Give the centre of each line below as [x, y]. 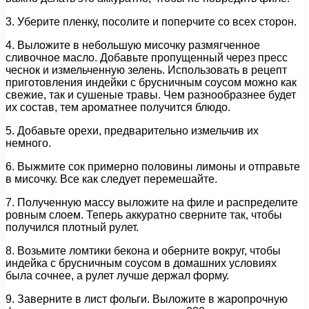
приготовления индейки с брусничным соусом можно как [151, 83]
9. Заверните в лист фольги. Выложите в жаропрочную [147, 299]
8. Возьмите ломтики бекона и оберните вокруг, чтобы [143, 251]
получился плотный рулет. [72, 228]
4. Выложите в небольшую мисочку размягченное [133, 46]
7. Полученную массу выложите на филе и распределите [152, 203]
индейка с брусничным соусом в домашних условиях [141, 263]
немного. [28, 143]
